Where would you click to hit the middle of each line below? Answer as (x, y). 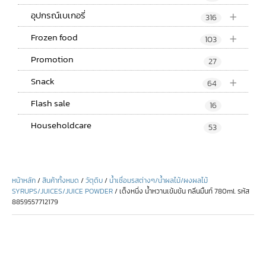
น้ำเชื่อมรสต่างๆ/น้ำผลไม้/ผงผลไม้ (159, 180)
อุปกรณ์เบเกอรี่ (58, 15)
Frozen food (54, 37)
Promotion (52, 59)
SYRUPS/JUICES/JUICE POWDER (62, 191)
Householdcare (61, 125)
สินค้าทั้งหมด (61, 180)
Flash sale (50, 103)
